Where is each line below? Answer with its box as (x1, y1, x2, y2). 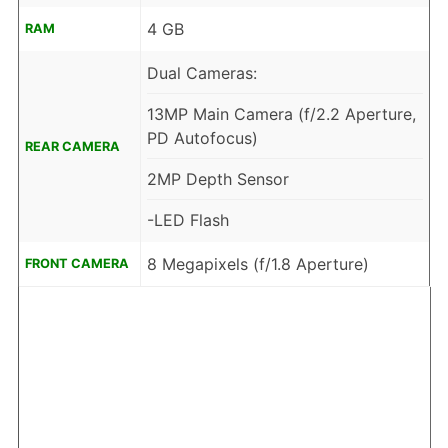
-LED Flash (146, 210, 229, 231)
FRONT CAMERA (24, 256, 129, 272)
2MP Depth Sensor (146, 169, 289, 190)
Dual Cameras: (146, 63, 257, 84)
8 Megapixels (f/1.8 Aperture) (146, 254, 369, 275)
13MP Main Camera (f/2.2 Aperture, (146, 104, 416, 125)
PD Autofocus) (146, 128, 258, 149)
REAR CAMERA (24, 139, 120, 155)
